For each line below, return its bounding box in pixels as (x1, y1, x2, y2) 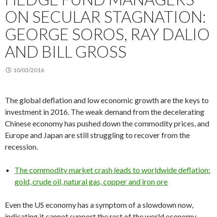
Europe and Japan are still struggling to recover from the (5, 130, 190, 139)
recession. (5, 141, 38, 151)
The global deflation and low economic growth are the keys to (5, 95, 209, 105)
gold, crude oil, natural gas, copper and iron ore (15, 176, 168, 186)
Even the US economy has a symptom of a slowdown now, (5, 200, 193, 209)
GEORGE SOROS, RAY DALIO (5, 24, 210, 44)
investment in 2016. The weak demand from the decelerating (5, 107, 204, 116)
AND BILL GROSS (5, 41, 126, 61)
